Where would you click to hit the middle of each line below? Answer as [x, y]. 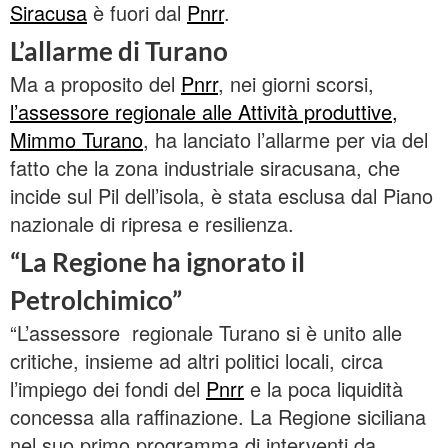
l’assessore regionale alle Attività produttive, [204, 112]
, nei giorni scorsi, [296, 84]
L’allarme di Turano [119, 51]
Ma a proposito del [95, 84]
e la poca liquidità [323, 389]
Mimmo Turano [76, 140]
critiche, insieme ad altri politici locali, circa [196, 361]
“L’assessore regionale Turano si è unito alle [206, 333]
